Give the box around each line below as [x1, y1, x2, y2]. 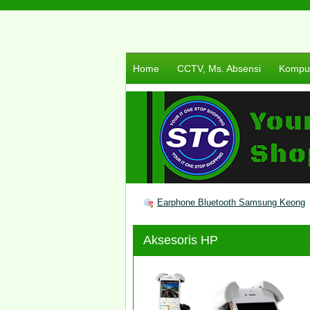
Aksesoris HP [143, 233, 218, 247]
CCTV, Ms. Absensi [177, 63, 261, 74]
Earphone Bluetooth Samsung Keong [157, 197, 305, 208]
